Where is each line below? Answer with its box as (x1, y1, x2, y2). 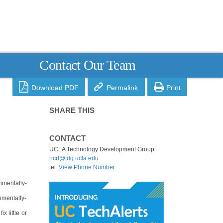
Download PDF (31, 84, 79, 92)
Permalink (107, 84, 138, 92)
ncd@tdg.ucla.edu (49, 155, 99, 162)
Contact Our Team (39, 57, 136, 73)
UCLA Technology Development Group (49, 146, 154, 153)
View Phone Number (58, 164, 114, 171)
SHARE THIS (49, 107, 95, 115)
